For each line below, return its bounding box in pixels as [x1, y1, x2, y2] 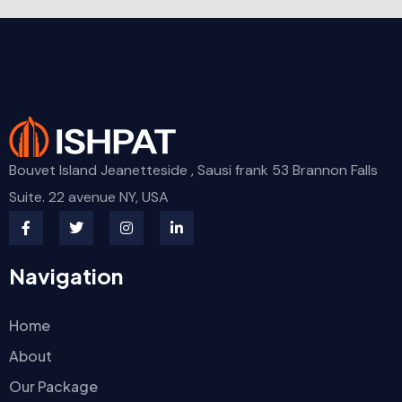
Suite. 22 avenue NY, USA [9, 188, 169, 207]
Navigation [9, 262, 123, 290]
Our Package [9, 377, 98, 397]
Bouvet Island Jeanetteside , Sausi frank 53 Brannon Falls [9, 161, 378, 180]
